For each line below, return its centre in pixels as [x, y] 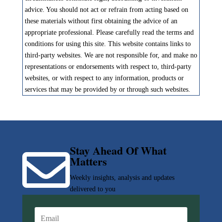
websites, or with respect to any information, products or [104, 78]
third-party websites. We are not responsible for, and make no [111, 55]
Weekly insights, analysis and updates [122, 178]
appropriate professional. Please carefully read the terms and [109, 33]
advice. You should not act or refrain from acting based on [106, 10]
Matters [88, 162]
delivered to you [92, 189]
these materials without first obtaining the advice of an [101, 21]
